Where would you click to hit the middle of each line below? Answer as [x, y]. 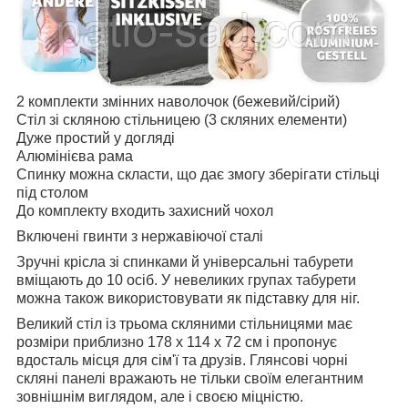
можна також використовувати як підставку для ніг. [188, 298]
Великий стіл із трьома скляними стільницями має [184, 323]
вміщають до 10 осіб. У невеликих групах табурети [186, 280]
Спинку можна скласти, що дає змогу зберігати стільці [198, 174]
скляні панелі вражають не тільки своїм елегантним [190, 378]
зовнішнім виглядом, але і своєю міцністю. [160, 396]
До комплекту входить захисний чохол [145, 210]
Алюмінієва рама [75, 156]
